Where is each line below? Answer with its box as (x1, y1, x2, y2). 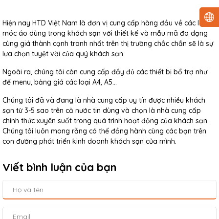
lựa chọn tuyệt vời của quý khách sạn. (2, 49, 125, 58)
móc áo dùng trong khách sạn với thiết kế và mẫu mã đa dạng (2, 29, 208, 38)
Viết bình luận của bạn (2, 160, 116, 174)
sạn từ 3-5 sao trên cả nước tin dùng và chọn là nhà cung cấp (2, 106, 201, 115)
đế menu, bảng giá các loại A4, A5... (2, 78, 117, 87)
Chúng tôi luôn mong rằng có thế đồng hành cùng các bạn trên (2, 127, 206, 135)
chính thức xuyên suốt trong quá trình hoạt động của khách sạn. (2, 116, 209, 125)
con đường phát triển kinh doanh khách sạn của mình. (2, 137, 176, 146)
